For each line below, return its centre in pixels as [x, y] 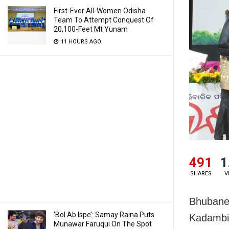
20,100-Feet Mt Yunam [91, 29]
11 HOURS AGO [80, 42]
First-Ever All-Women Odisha [100, 11]
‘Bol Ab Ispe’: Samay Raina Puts [104, 215]
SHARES [201, 173]
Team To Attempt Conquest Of [104, 20]
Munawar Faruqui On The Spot [103, 224]
